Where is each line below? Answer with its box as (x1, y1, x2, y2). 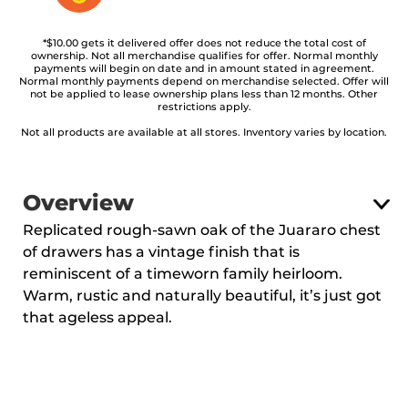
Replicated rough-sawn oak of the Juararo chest (23, 223, 381, 238)
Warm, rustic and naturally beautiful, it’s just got (23, 289, 382, 303)
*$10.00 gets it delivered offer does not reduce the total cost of (42, 38, 366, 48)
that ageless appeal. (23, 311, 172, 325)
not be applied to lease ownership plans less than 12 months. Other (30, 89, 378, 99)
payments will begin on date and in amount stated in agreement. (34, 64, 374, 74)
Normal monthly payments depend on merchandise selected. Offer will (19, 76, 389, 87)
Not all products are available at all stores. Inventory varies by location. (21, 127, 387, 138)
